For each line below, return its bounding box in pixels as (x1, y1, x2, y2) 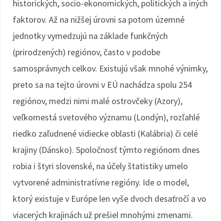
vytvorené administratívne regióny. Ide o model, (13, 177, 189, 188)
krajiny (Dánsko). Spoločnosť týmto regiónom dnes (13, 144, 200, 155)
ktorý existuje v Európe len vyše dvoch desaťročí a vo (13, 193, 206, 204)
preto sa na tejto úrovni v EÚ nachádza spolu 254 (13, 79, 192, 90)
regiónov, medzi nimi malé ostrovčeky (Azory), (13, 95, 183, 107)
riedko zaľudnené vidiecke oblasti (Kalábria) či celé (13, 128, 198, 139)
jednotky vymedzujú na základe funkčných (13, 30, 168, 41)
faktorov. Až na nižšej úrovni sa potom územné (13, 14, 184, 25)
